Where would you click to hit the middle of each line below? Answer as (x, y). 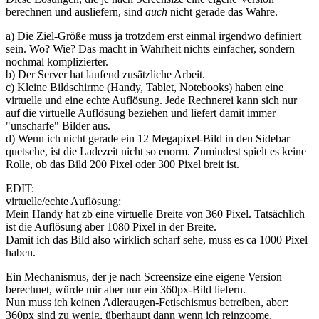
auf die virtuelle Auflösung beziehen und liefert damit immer (141, 113)
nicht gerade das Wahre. (223, 12)
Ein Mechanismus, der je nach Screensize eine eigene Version (144, 277)
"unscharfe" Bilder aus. (58, 126)
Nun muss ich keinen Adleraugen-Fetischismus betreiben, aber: (147, 303)
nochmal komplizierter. (57, 62)
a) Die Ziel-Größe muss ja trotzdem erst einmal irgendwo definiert (153, 36)
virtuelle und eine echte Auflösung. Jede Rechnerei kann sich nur (151, 100)
